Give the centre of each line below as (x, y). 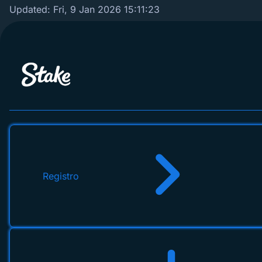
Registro (61, 176)
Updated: (31, 9)
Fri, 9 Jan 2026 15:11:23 (106, 9)
